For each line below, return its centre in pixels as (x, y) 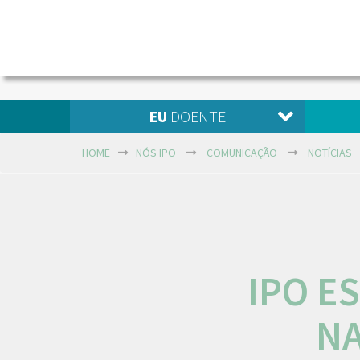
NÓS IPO (156, 153)
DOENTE (197, 116)
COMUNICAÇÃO (242, 153)
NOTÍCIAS (330, 153)
